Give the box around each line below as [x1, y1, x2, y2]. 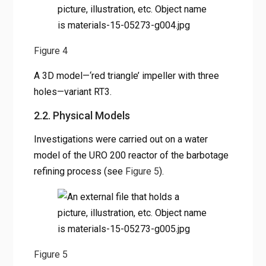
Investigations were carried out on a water [33, 133, 208, 145]
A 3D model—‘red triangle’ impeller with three [33, 69, 219, 81]
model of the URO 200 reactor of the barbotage [33, 149, 229, 161]
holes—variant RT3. [33, 85, 112, 97]
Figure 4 [33, 45, 68, 56]
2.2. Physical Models [33, 109, 130, 122]
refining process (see [33, 165, 125, 177]
